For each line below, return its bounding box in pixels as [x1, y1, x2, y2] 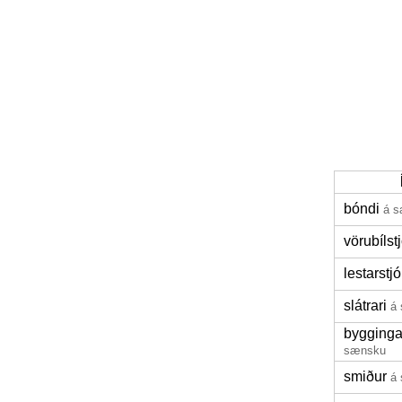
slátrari [344, 298, 387, 313]
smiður [344, 369, 387, 384]
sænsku [344, 344, 386, 357]
